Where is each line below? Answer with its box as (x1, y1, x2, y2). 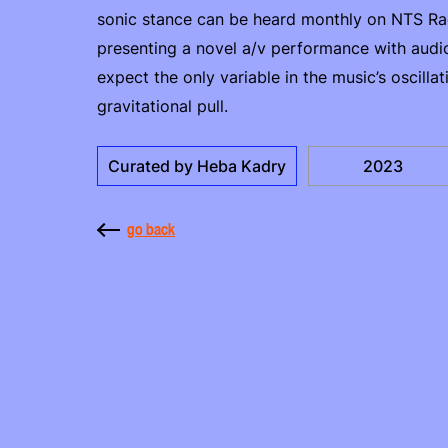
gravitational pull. (97, 96, 228, 116)
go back (127, 219, 175, 239)
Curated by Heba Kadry (108, 156, 286, 176)
